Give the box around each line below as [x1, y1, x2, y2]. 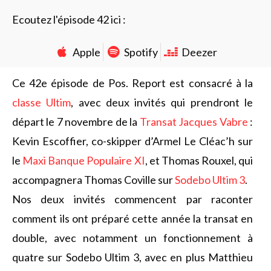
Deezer [181, 45, 217, 59]
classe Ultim [12, 96, 71, 109]
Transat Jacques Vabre [139, 115, 248, 128]
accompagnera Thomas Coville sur [12, 173, 175, 186]
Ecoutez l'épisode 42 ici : [12, 13, 126, 26]
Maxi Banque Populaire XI [22, 154, 145, 167]
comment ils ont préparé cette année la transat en [12, 212, 253, 225]
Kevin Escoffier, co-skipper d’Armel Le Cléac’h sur [12, 134, 253, 148]
